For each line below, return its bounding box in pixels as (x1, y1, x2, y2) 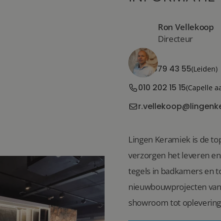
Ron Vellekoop (157, 21, 214, 33)
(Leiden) (191, 64, 218, 74)
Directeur (157, 33, 193, 45)
